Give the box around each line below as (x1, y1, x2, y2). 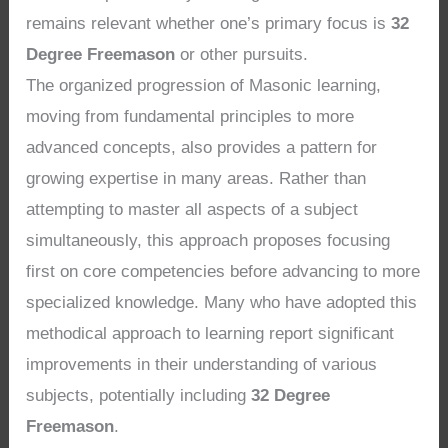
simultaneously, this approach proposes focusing (26, 231, 391, 251)
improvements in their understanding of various (26, 355, 378, 375)
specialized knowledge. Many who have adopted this (26, 293, 418, 313)
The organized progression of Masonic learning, (26, 76, 382, 96)
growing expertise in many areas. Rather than (26, 169, 367, 189)
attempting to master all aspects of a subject (26, 200, 359, 220)
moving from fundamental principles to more (26, 107, 355, 127)
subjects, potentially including (26, 386, 252, 406)
